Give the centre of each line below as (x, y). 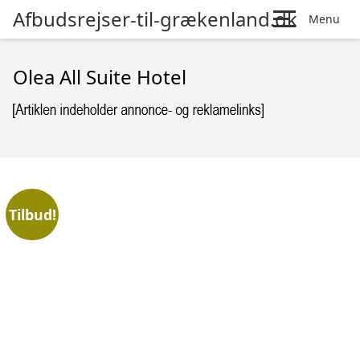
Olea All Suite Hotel (100, 77)
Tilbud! (32, 214)
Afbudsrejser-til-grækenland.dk (155, 19)
